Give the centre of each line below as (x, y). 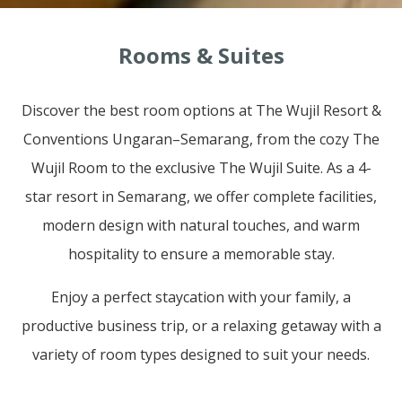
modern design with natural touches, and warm (201, 226)
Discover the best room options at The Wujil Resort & (201, 111)
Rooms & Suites (201, 56)
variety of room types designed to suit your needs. (201, 355)
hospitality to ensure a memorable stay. (201, 254)
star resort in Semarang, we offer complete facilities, (201, 197)
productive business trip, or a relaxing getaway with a (201, 326)
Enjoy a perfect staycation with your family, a (201, 297)
